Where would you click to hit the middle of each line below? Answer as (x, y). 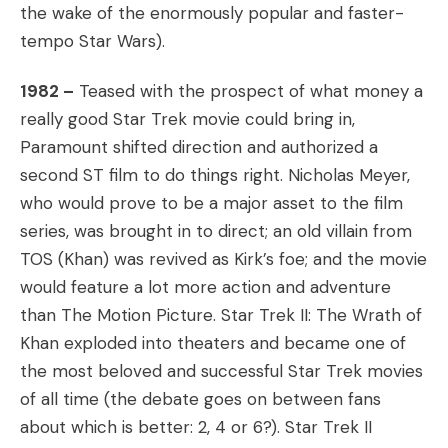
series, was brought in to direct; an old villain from (216, 231)
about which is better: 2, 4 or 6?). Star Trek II (196, 427)
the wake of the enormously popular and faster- (212, 13)
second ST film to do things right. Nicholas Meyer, (215, 175)
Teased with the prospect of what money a (248, 91)
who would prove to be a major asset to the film (211, 203)
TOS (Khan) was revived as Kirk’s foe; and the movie (223, 259)
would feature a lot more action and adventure (205, 287)
